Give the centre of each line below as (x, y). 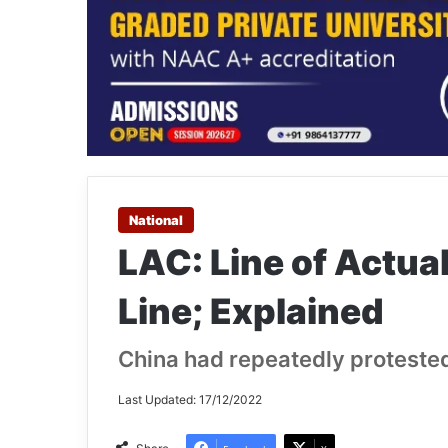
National (156, 220)
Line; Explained (251, 311)
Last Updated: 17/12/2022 (190, 400)
